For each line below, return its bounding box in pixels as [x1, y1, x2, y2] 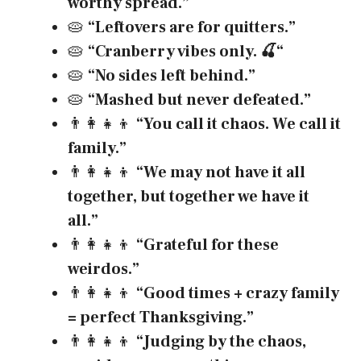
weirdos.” [68, 258, 139, 280]
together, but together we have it [68, 185, 309, 207]
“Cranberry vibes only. [88, 40, 260, 62]
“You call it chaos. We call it [136, 113, 341, 135]
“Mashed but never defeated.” [88, 89, 311, 110]
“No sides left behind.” [88, 64, 255, 86]
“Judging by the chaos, [136, 330, 306, 352]
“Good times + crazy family [136, 282, 339, 304]
